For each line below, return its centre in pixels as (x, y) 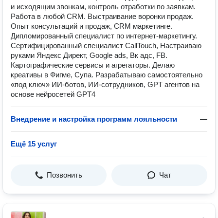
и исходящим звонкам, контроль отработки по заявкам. (103, 7)
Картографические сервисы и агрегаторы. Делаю (93, 65)
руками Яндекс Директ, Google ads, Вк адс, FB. (89, 55)
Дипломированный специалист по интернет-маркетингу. (104, 36)
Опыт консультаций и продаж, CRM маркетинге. (91, 26)
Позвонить (64, 175)
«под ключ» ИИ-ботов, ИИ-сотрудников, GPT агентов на (105, 84)
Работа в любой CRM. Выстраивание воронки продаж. (102, 16)
